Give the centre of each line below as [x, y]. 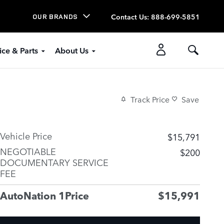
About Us [71, 50]
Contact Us [129, 16]
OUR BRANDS [55, 16]
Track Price [150, 99]
